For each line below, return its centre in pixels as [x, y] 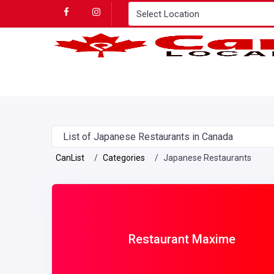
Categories [124, 158]
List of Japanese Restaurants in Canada [148, 137]
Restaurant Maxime [182, 239]
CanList [70, 158]
